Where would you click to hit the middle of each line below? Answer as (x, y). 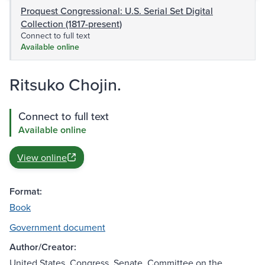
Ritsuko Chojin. (65, 85)
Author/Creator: (43, 247)
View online (42, 158)
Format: (26, 192)
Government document (57, 227)
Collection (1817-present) (71, 24)
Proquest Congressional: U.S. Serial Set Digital (117, 11)
